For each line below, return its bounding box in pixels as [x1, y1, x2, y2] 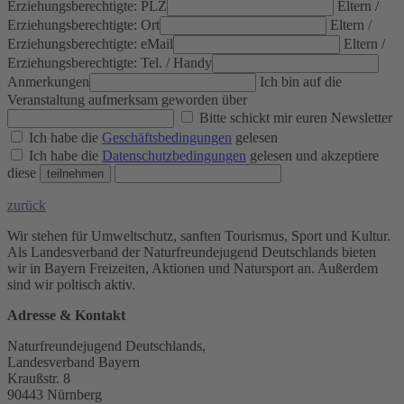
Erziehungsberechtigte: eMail [7, 36, 173, 52]
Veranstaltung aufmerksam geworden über [7, 92, 247, 108]
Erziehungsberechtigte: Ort [7, 17, 160, 33]
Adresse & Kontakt [7, 308, 125, 324]
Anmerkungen [7, 74, 89, 90]
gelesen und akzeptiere [246, 148, 379, 164]
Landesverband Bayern [7, 354, 140, 371]
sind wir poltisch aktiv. [7, 277, 135, 293]
